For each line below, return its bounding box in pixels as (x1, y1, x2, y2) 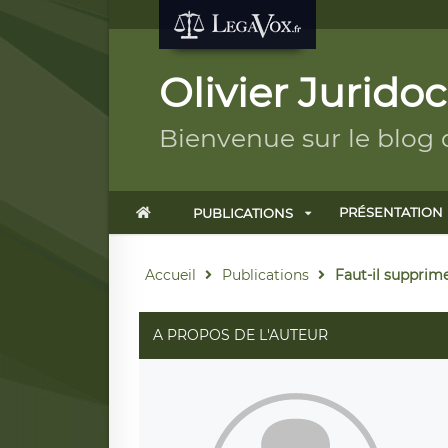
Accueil (144, 266, 196, 284)
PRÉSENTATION (338, 204, 443, 220)
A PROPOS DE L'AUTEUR (152, 326, 328, 344)
